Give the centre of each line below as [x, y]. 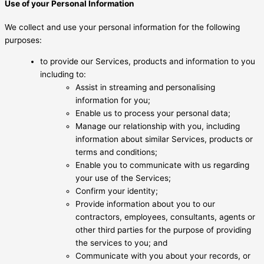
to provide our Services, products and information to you [148, 61]
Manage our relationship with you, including [158, 126]
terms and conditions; [116, 152]
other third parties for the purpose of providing [163, 230]
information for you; [113, 100]
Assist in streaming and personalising [145, 87]
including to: [63, 74]
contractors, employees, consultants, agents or [165, 217]
